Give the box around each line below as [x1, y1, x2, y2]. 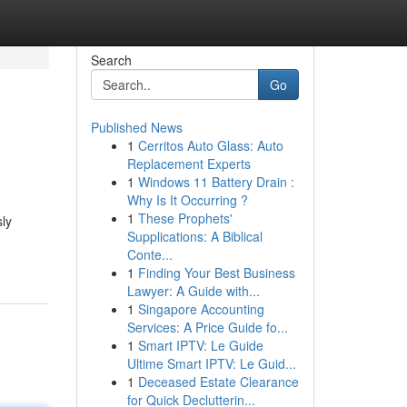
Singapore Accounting [137, 300, 264, 318]
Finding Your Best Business [137, 263, 295, 282]
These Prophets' [137, 209, 233, 227]
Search [90, 51, 132, 69]
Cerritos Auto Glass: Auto [137, 136, 283, 154]
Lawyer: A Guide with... [126, 282, 260, 300]
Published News [90, 118, 183, 136]
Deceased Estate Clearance [137, 372, 299, 391]
